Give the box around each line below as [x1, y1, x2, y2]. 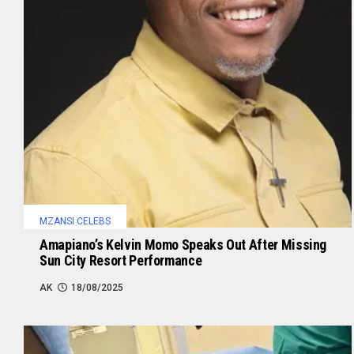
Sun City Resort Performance [40, 251, 202, 269]
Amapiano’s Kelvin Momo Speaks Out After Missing [40, 235, 327, 253]
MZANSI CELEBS [40, 215, 111, 227]
